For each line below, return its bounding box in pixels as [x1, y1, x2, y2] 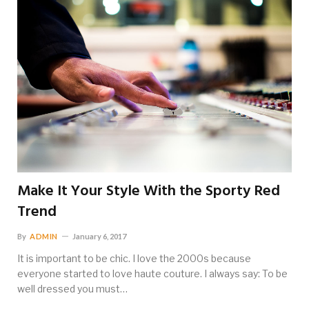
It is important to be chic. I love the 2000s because [17, 252, 251, 264]
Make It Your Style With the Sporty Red [17, 179, 280, 203]
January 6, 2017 [72, 231, 126, 241]
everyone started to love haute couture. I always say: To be [17, 267, 288, 279]
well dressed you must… [17, 282, 128, 295]
